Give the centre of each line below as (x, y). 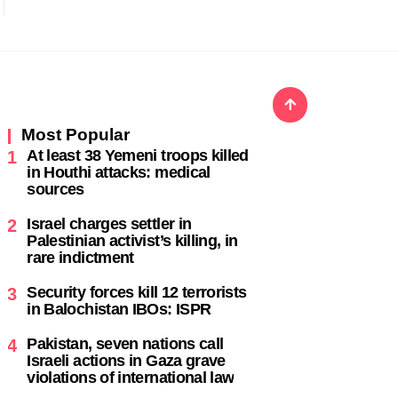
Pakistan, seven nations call (125, 343)
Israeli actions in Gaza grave (126, 360)
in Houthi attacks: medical (119, 172)
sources (56, 189)
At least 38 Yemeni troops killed (138, 155)
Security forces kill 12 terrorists (137, 292)
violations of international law (131, 377)
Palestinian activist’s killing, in (132, 240)
